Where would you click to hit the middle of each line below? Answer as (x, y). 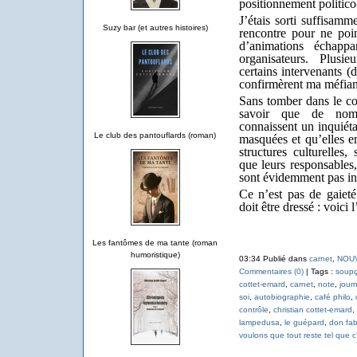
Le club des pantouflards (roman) (155, 135)
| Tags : (319, 271)
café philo (332, 297)
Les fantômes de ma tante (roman (155, 243)
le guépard (304, 322)
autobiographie (282, 297)
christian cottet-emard (312, 310)
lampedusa (259, 322)
